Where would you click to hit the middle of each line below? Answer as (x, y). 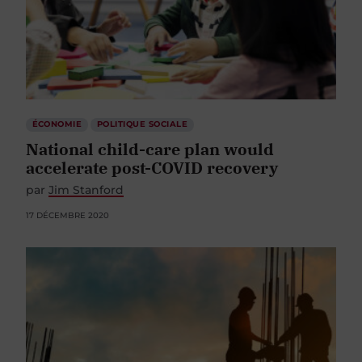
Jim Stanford (86, 190)
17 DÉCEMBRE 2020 (67, 216)
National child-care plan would (150, 149)
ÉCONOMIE (57, 124)
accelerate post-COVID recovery (152, 168)
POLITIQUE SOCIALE (142, 124)
